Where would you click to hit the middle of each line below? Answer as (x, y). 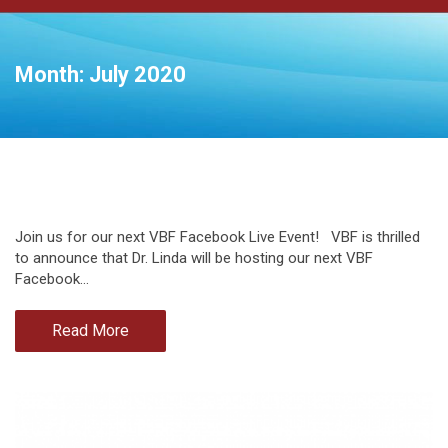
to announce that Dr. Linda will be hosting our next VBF (194, 258)
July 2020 (137, 74)
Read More (90, 330)
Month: (52, 74)
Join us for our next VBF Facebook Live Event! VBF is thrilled (217, 237)
